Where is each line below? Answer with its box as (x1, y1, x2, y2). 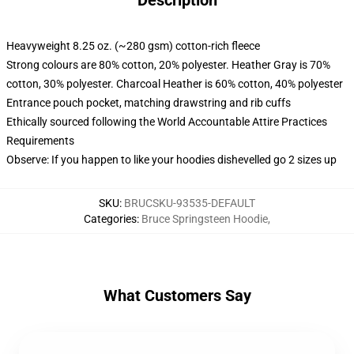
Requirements (6, 134, 74, 147)
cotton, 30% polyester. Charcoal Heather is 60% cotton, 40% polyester (6, 77, 343, 90)
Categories (84, 213, 137, 225)
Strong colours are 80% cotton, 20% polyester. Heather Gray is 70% (6, 58, 330, 71)
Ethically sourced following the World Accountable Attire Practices (6, 115, 327, 128)
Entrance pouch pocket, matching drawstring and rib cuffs (6, 96, 291, 109)
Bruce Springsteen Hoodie (141, 213, 268, 225)
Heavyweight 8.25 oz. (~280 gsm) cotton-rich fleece (6, 40, 260, 52)
